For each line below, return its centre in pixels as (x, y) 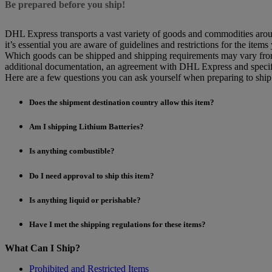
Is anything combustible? (72, 151)
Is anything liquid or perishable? (85, 200)
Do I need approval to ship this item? (92, 175)
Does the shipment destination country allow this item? (122, 103)
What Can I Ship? (42, 248)
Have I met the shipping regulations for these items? (117, 224)
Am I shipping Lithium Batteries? (87, 127)
